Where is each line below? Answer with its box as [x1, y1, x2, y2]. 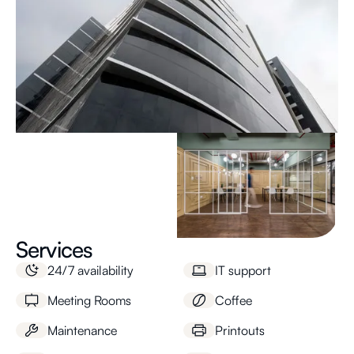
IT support [215, 262, 271, 279]
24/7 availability [47, 262, 134, 279]
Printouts [215, 322, 265, 339]
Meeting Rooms [47, 292, 131, 309]
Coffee [215, 292, 252, 309]
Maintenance [47, 322, 117, 339]
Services [16, 235, 93, 264]
